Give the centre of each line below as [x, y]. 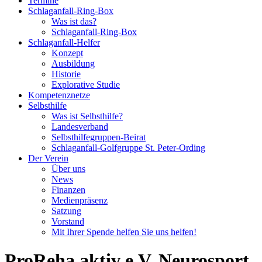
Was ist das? [74, 21]
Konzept [67, 53]
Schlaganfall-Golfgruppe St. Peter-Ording [128, 148]
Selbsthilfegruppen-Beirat [99, 137]
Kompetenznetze [59, 95]
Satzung [66, 211]
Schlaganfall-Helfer [64, 42]
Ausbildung [73, 63]
